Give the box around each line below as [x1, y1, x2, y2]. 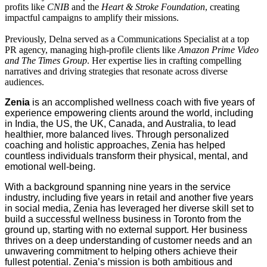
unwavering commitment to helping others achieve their [5, 246, 237, 257]
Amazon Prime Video [178, 45, 259, 55]
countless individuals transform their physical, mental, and [5, 151, 248, 162]
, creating [205, 2, 240, 13]
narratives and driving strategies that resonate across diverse [5, 66, 228, 77]
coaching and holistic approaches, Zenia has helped [5, 140, 225, 151]
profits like [5, 2, 47, 13]
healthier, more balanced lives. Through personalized [5, 129, 229, 140]
